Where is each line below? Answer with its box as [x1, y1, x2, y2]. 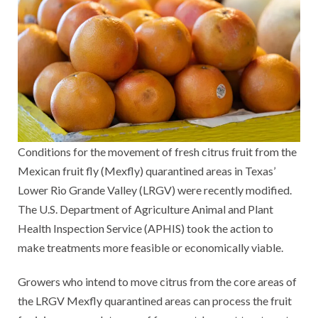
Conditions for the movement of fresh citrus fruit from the [18, 144, 297, 158]
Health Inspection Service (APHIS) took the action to [18, 221, 273, 235]
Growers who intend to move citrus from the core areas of [18, 274, 297, 288]
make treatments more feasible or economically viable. [18, 240, 283, 254]
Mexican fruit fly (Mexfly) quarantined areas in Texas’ [18, 163, 275, 177]
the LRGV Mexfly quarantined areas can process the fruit [18, 293, 292, 307]
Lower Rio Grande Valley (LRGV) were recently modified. [18, 182, 292, 197]
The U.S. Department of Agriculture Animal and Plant [18, 202, 273, 216]
